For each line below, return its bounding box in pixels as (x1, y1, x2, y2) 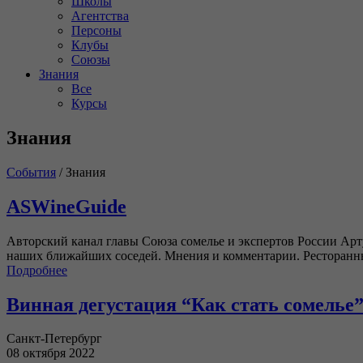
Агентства (71, 9, 129, 23)
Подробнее (6, 263, 67, 277)
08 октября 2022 (6, 346, 95, 361)
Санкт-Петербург (6, 331, 102, 346)
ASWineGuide (6, 195, 126, 217)
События (6, 164, 56, 179)
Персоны (71, 23, 122, 37)
